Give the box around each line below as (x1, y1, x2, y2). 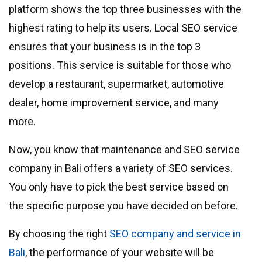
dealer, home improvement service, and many (9, 96, 219, 109)
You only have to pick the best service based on (9, 181, 229, 194)
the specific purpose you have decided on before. (9, 199, 238, 212)
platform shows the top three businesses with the (9, 3, 242, 16)
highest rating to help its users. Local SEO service (9, 22, 237, 35)
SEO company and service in (109, 227, 241, 240)
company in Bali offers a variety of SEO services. (9, 162, 233, 175)
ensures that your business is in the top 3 (9, 40, 201, 53)
